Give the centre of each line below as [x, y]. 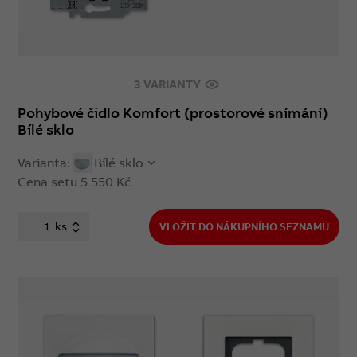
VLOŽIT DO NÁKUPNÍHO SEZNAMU [244, 226]
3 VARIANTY [169, 84]
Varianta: [44, 162]
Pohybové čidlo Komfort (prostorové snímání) [173, 113]
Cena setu [49, 182]
